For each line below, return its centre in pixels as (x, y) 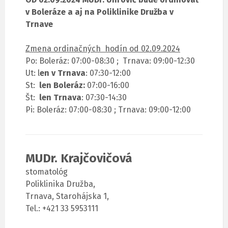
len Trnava (60, 98)
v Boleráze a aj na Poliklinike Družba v (99, 12)
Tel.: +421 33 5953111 (62, 209)
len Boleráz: (62, 85)
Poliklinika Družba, (60, 184)
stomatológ (47, 172)
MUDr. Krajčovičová (79, 159)
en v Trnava (63, 73)
